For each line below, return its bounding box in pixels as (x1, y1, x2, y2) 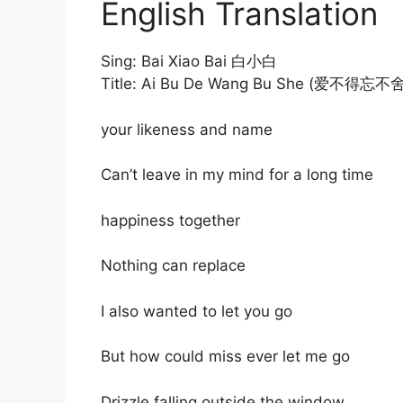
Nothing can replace (101, 256, 246, 275)
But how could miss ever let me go (101, 347, 350, 366)
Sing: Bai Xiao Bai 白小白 (101, 52, 277, 71)
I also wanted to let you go (101, 301, 292, 320)
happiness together (101, 210, 240, 229)
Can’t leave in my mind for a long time (101, 166, 373, 184)
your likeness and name (101, 120, 273, 139)
